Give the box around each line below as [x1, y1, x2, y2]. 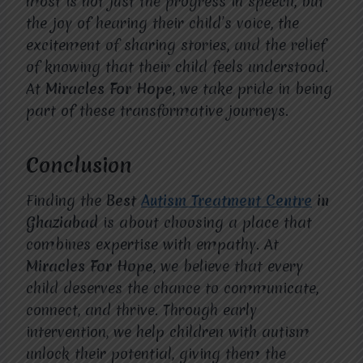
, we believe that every [153, 256, 303, 276]
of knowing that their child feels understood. [26, 57, 328, 77]
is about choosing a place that [98, 212, 312, 233]
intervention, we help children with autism [26, 322, 310, 342]
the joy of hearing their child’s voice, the [26, 13, 299, 33]
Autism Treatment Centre [141, 190, 312, 211]
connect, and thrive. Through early [26, 300, 257, 320]
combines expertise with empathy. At [26, 234, 279, 254]
